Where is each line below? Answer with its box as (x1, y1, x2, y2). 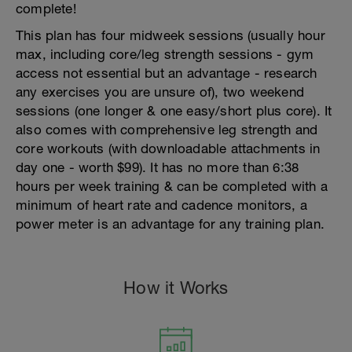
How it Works (123, 277, 229, 298)
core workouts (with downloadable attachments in (16, 141, 321, 156)
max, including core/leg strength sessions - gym (16, 46, 314, 62)
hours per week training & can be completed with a (16, 178, 328, 194)
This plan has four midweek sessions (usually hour (16, 27, 325, 43)
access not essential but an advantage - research (16, 65, 317, 81)
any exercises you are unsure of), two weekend (16, 84, 305, 100)
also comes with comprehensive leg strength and (16, 122, 318, 137)
